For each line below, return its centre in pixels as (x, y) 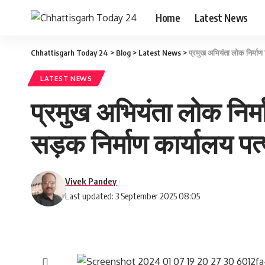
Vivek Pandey (91, 181)
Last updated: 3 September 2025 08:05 (133, 196)
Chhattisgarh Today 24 (70, 53)
